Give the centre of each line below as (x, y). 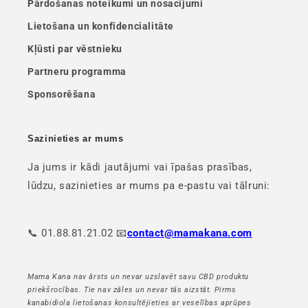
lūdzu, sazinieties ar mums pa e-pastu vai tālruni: (149, 186)
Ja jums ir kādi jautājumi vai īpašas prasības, (140, 167)
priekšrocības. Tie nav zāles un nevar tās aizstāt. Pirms (132, 290)
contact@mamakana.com (189, 233)
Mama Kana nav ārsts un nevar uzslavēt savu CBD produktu (139, 277)
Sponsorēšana (62, 94)
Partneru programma (77, 71)
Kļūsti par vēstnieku (75, 49)
